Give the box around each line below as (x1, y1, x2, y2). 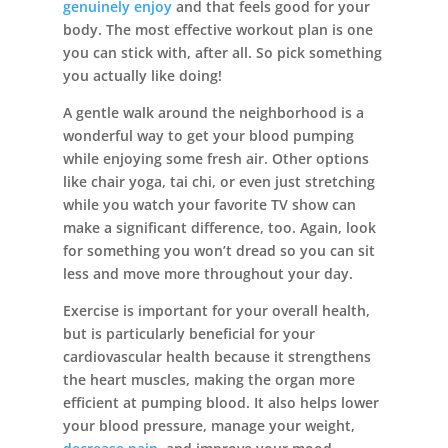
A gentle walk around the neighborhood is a (62, 103, 364, 123)
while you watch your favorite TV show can (62, 195, 356, 215)
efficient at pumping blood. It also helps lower (62, 393, 379, 413)
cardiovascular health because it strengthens (62, 347, 371, 367)
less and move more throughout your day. (62, 264, 353, 284)
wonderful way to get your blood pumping (62, 126, 354, 146)
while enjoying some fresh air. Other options (62, 149, 369, 169)
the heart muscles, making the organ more (62, 370, 355, 390)
